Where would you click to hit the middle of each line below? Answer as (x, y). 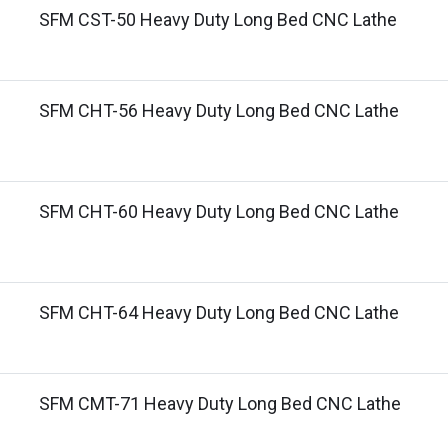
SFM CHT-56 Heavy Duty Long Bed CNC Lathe (219, 110)
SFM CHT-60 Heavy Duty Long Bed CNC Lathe (219, 211)
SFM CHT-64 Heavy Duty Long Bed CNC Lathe (219, 312)
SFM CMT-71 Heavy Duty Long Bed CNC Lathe (220, 403)
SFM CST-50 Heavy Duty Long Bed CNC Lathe (218, 19)
